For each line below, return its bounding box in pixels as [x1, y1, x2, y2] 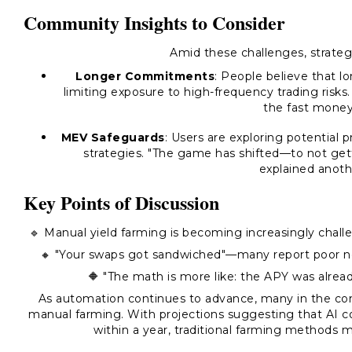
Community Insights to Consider [24, 9, 285, 36]
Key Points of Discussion [24, 189, 219, 216]
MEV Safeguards [60, 130, 165, 145]
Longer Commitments [75, 69, 215, 83]
